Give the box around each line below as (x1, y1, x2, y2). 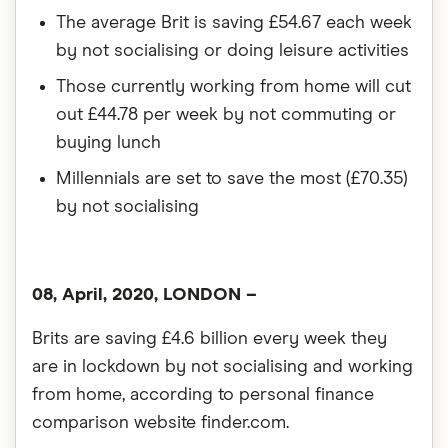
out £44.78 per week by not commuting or (56, 106, 396, 124)
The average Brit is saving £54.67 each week (56, 14, 412, 32)
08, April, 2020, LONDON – (32, 286, 257, 304)
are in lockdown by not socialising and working (32, 358, 413, 376)
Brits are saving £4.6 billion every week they (32, 330, 387, 348)
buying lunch (56, 134, 161, 152)
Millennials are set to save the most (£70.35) (56, 170, 408, 188)
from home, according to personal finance (32, 386, 374, 404)
